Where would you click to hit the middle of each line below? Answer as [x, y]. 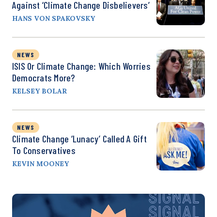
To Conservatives [44, 150]
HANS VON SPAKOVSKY [54, 18]
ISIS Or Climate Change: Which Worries [81, 66]
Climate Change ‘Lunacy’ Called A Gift [79, 139]
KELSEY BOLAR [39, 91]
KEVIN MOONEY [40, 164]
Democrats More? [44, 77]
